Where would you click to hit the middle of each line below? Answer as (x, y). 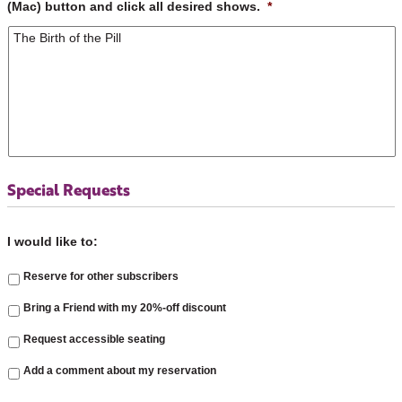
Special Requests (69, 189)
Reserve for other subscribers (101, 277)
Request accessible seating (94, 340)
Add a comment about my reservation (120, 371)
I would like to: (52, 241)
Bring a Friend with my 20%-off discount (125, 308)
